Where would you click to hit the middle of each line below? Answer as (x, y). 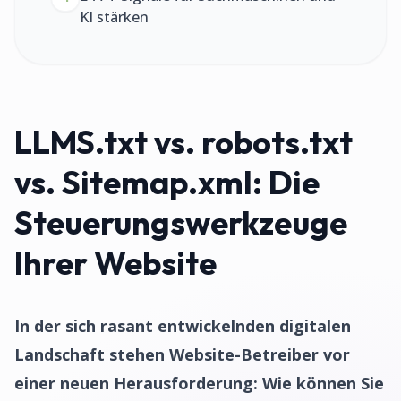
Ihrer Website (115, 263)
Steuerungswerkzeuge (181, 222)
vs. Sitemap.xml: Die (167, 182)
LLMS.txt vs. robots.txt (183, 142)
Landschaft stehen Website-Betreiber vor (182, 354)
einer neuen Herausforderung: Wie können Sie (199, 383)
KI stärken (114, 17)
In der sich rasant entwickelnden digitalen (183, 326)
